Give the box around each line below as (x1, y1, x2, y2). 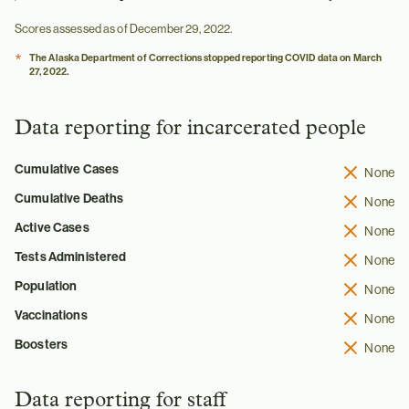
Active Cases (15, 218, 89, 236)
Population (15, 277, 78, 294)
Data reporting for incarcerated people (15, 119, 366, 141)
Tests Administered (15, 247, 127, 265)
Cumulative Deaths (15, 189, 124, 206)
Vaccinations (15, 306, 88, 323)
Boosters (15, 335, 68, 352)
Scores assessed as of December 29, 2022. (15, 21, 233, 37)
